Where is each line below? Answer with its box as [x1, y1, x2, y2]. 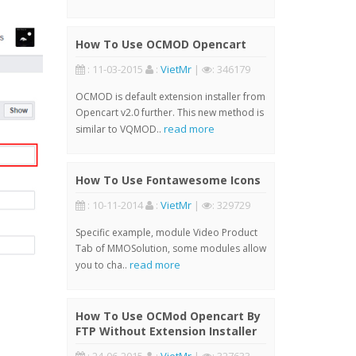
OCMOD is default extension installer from [75, 90, 265, 103]
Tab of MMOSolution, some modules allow [75, 242, 266, 255]
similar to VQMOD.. [75, 122, 164, 136]
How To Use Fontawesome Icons [75, 172, 261, 188]
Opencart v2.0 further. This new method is [75, 106, 264, 119]
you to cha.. [75, 258, 130, 272]
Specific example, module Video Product [75, 226, 257, 239]
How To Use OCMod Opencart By [75, 308, 261, 323]
